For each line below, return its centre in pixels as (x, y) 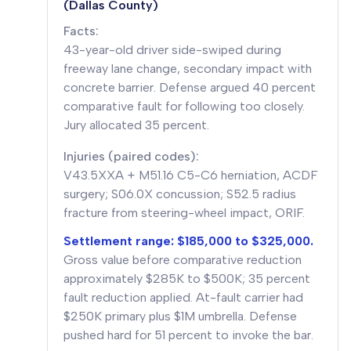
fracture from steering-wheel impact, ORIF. (184, 213)
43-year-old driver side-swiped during (172, 50)
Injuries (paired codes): (131, 156)
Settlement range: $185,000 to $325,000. (188, 241)
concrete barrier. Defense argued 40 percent (190, 87)
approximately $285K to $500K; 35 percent (187, 279)
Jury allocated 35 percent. (136, 125)
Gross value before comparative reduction (183, 260)
